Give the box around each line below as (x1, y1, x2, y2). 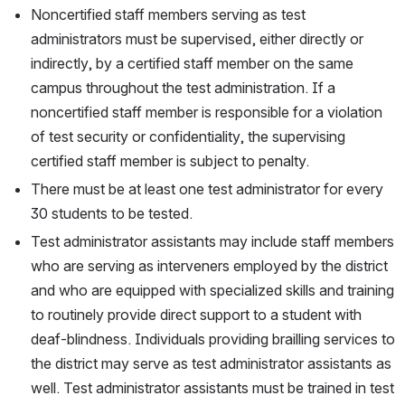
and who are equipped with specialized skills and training (31, 281, 394, 300)
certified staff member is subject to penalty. (31, 152, 309, 171)
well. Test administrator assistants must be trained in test (31, 379, 394, 398)
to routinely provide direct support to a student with (31, 306, 362, 325)
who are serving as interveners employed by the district (31, 257, 388, 276)
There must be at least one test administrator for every (31, 180, 383, 199)
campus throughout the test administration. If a (31, 79, 335, 98)
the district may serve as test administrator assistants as (31, 354, 391, 373)
